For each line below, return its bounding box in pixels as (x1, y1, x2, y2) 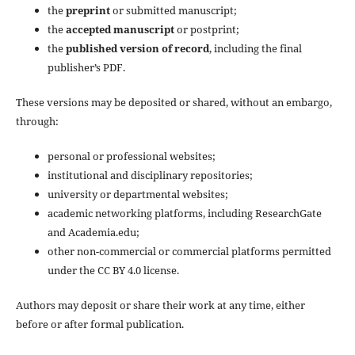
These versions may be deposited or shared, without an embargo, (15, 94, 332, 109)
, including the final (208, 40, 302, 55)
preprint (65, 2, 110, 17)
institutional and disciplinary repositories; (47, 167, 253, 182)
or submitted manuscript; (109, 2, 237, 17)
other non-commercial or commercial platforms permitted (47, 243, 331, 258)
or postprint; (174, 21, 239, 36)
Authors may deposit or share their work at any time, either (15, 297, 305, 312)
